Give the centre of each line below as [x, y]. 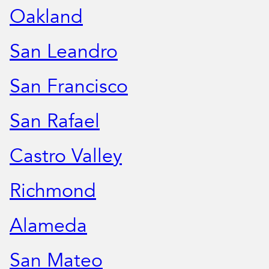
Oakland [46, 17]
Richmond [53, 191]
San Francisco [69, 87]
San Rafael [55, 122]
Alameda [48, 226]
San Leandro [64, 52]
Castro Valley [66, 156]
